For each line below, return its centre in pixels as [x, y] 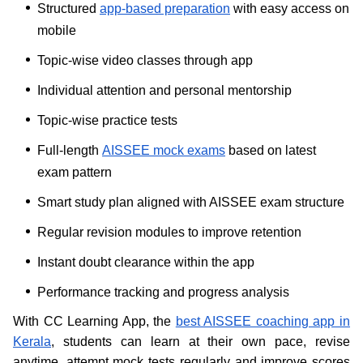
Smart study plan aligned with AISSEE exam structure [191, 202]
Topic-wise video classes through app [145, 60]
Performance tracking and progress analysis [163, 292]
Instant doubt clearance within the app [146, 262]
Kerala [32, 341]
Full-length [70, 150]
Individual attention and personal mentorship [164, 90]
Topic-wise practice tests [107, 120]
